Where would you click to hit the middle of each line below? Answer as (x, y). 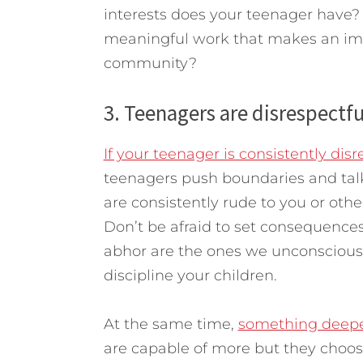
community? (150, 64)
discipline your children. (190, 276)
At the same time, (171, 325)
